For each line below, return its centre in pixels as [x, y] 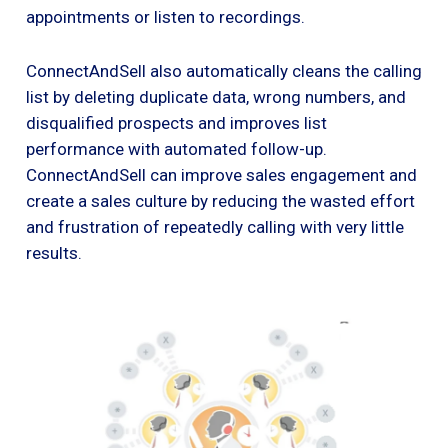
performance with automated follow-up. [176, 148]
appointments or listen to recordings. [165, 16]
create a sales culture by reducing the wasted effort [220, 200]
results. [54, 252]
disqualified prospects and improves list [176, 122]
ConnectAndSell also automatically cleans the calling [224, 70]
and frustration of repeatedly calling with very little [215, 226]
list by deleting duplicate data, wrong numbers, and [216, 96]
